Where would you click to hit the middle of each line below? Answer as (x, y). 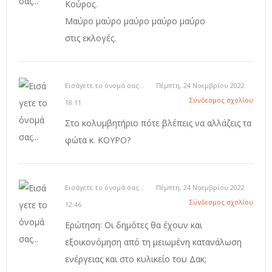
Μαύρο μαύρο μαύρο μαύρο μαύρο (135, 21)
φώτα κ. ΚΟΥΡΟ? (98, 140)
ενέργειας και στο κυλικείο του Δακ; (136, 259)
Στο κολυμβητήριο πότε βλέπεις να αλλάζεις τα (158, 123)
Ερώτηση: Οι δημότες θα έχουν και (134, 225)
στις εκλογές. (90, 38)
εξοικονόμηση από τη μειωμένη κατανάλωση (153, 242)
